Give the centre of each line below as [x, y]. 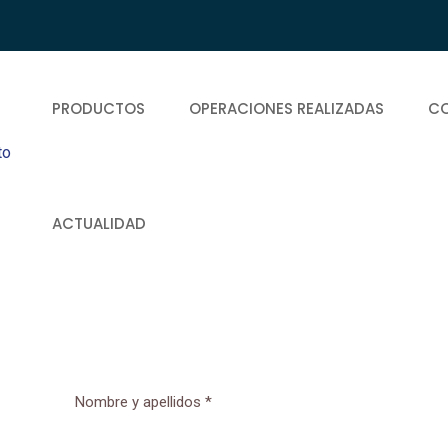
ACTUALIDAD [98, 224]
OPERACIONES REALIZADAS [286, 109]
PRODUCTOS [98, 109]
